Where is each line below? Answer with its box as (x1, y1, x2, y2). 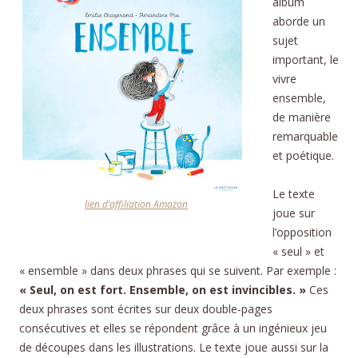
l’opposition (272, 224, 332, 240)
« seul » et (272, 243, 324, 259)
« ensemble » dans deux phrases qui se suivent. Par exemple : (19, 262, 336, 278)
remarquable (272, 128, 338, 144)
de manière (272, 109, 331, 125)
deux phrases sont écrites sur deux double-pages (19, 300, 272, 316)
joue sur (272, 205, 315, 221)
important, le (272, 51, 339, 67)
